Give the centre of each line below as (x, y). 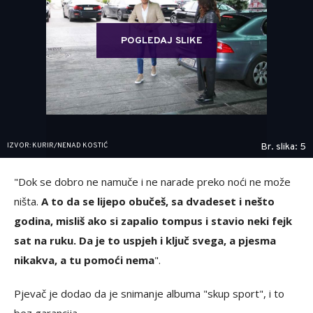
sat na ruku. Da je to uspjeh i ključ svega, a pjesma (145, 240)
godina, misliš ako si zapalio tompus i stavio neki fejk (153, 221)
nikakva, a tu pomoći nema (84, 260)
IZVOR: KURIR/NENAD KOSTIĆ (57, 146)
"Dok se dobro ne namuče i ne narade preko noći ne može (152, 182)
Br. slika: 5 (283, 147)
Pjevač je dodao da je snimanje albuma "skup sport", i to (149, 293)
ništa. (26, 201)
